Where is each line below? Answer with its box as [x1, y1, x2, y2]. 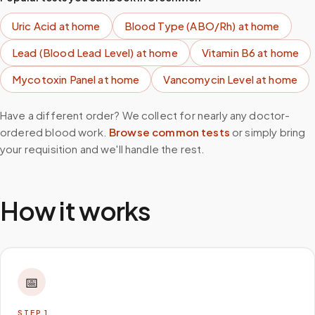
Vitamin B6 [201, 46, 256, 59]
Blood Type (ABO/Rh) [124, 19, 236, 32]
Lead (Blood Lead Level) [12, 46, 134, 59]
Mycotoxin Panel [12, 72, 96, 86]
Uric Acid [12, 19, 57, 32]
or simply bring [232, 125, 306, 139]
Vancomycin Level [163, 72, 254, 86]
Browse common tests [109, 125, 230, 139]
